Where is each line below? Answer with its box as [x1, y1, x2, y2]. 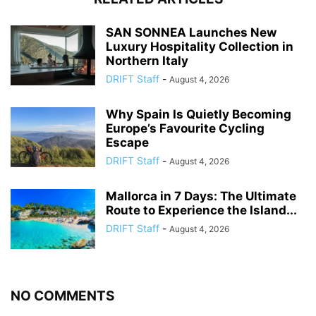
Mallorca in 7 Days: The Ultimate [106, 188, 296, 203]
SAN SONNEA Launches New [106, 25, 276, 39]
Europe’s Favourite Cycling [106, 121, 265, 135]
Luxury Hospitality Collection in [106, 39, 293, 54]
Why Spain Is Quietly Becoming [106, 107, 291, 121]
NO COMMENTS [11, 287, 114, 304]
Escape [106, 135, 149, 150]
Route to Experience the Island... [106, 202, 297, 217]
